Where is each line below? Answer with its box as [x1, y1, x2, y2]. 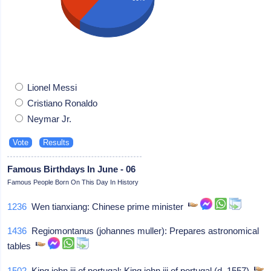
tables [7, 240, 36, 251]
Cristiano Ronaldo [25, 97, 98, 108]
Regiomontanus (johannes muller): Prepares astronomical [27, 225, 260, 236]
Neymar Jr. [25, 113, 72, 124]
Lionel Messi [25, 82, 77, 93]
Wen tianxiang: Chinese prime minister [27, 201, 189, 212]
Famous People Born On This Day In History [7, 178, 139, 186]
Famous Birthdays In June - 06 [7, 163, 136, 174]
